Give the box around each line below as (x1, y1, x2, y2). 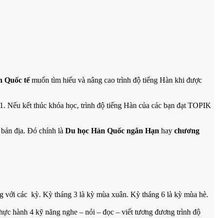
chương (174, 126, 200, 135)
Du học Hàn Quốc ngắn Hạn (65, 126, 159, 135)
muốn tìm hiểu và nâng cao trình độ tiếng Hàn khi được (30, 75, 202, 84)
